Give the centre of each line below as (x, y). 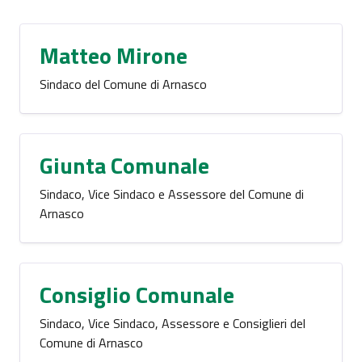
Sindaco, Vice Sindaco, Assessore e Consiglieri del (173, 323)
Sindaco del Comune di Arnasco (123, 84)
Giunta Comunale (124, 165)
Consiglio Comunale (137, 295)
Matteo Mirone (114, 55)
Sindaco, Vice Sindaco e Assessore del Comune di (172, 194)
